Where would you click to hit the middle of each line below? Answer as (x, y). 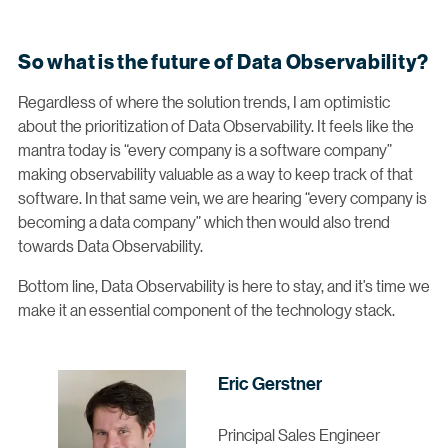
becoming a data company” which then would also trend (204, 221)
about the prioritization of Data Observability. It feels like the (216, 125)
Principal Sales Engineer (299, 435)
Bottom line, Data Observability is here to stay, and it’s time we (224, 285)
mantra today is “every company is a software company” (205, 149)
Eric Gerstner (270, 384)
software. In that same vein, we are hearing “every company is (222, 197)
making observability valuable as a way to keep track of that (215, 173)
